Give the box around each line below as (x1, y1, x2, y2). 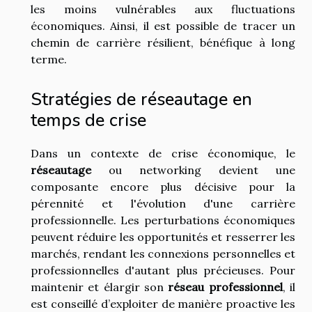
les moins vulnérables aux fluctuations (31, 1, 295, 16)
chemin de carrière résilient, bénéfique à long (31, 35, 295, 49)
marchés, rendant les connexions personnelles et (31, 247, 295, 261)
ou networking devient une (91, 163, 295, 178)
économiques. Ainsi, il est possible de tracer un (31, 18, 295, 33)
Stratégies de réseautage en (31, 87, 252, 112)
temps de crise (31, 108, 146, 133)
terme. (31, 52, 67, 66)
